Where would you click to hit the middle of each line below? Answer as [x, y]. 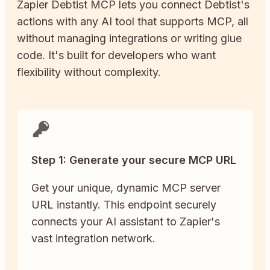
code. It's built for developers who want [116, 55]
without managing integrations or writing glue [129, 38]
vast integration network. [93, 238]
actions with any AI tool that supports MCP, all [133, 21]
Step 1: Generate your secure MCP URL [134, 160]
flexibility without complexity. [89, 72]
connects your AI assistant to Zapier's [126, 221]
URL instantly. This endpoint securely [124, 204]
